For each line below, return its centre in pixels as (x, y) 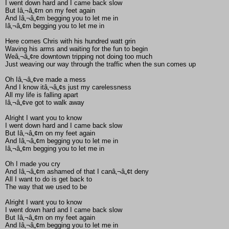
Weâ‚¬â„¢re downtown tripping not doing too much (79, 57)
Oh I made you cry (33, 164)
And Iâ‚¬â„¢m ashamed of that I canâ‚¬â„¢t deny (77, 172)
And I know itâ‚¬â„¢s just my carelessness (68, 87)
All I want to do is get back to (49, 179)
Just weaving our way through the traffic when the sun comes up (100, 64)
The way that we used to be (46, 187)
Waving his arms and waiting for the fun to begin (76, 49)
